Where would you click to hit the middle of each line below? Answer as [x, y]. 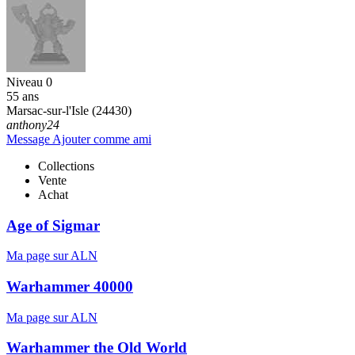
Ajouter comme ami [102, 139]
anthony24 [33, 124]
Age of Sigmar [53, 225]
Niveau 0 [29, 82]
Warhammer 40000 [70, 287]
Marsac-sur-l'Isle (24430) [69, 110]
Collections [66, 166]
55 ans [23, 96]
